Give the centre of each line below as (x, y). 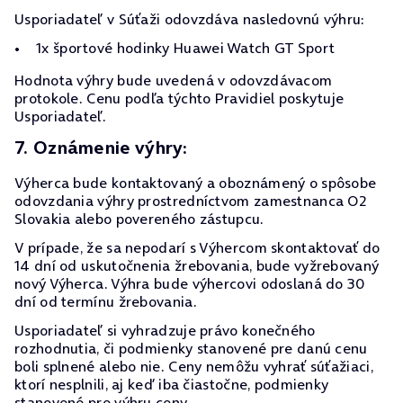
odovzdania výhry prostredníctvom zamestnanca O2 (191, 201)
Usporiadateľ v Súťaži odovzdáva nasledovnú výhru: (189, 19)
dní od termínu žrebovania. (106, 301)
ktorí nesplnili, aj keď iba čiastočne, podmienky (172, 384)
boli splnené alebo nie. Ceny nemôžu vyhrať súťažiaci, (194, 366)
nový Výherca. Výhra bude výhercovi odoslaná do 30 (190, 283)
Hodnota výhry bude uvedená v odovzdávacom (174, 80)
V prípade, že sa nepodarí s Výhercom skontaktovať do (197, 247)
